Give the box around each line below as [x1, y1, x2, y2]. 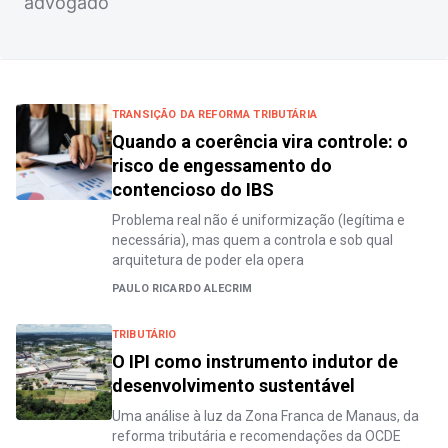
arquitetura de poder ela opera [112, 251, 304, 268]
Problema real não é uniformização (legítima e [112, 211, 405, 228]
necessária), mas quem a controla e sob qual [112, 231, 393, 248]
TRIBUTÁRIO [112, 327, 177, 341]
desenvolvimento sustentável [112, 374, 355, 396]
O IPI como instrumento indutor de [112, 350, 398, 372]
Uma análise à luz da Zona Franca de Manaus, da [112, 407, 419, 424]
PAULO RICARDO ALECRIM [112, 281, 253, 295]
